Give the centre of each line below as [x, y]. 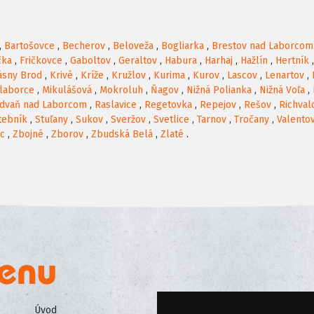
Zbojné [28, 135]
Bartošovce [29, 46]
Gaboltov [90, 61]
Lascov [242, 76]
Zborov [67, 135]
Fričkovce [41, 61]
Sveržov [128, 120]
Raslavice [116, 105]
